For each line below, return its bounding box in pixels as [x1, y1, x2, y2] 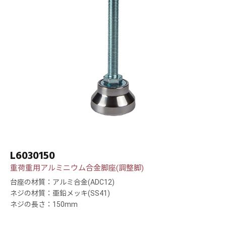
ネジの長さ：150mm [10, 200, 78, 209]
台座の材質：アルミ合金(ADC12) [10, 178, 115, 187]
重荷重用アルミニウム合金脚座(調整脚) [10, 163, 144, 173]
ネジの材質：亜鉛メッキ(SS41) [10, 189, 110, 198]
